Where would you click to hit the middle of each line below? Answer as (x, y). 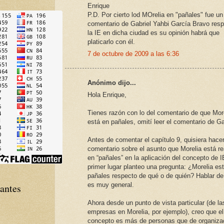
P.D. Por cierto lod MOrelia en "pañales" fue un (155, 14)
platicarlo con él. (111, 41)
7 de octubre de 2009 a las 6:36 (133, 54)
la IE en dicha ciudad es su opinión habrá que (153, 32)
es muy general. (111, 185)
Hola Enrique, (107, 95)
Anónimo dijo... (112, 82)
